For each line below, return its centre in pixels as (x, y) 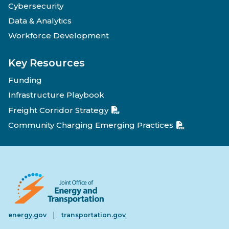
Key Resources (47, 63)
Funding (25, 80)
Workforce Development (59, 36)
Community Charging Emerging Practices (91, 125)
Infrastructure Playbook (56, 95)
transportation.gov (94, 215)
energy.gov (27, 215)
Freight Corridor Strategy (58, 110)
